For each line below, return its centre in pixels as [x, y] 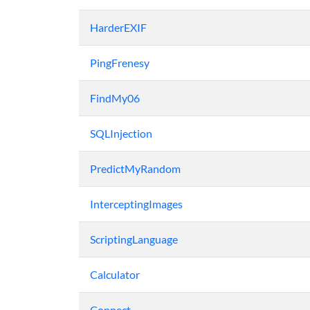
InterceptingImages [136, 204]
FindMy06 [115, 98]
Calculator [115, 274]
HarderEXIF [118, 27]
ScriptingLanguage [134, 239]
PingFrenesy [120, 63]
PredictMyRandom [135, 168]
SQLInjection [121, 133]
